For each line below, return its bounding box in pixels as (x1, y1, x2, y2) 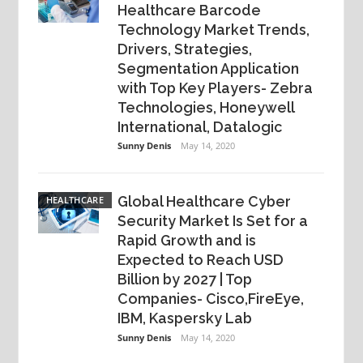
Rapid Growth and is (117, 232, 257, 250)
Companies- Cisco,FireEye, (117, 290, 305, 308)
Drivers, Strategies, (117, 40, 253, 58)
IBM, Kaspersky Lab (117, 310, 253, 327)
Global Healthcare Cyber (117, 193, 292, 211)
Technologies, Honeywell (117, 98, 295, 116)
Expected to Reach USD (117, 251, 284, 269)
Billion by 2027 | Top (117, 271, 253, 288)
